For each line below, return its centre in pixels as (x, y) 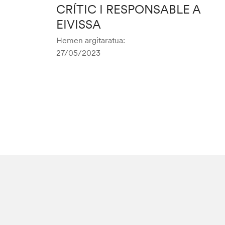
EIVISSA (78, 25)
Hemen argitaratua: (90, 40)
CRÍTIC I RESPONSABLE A (128, 10)
